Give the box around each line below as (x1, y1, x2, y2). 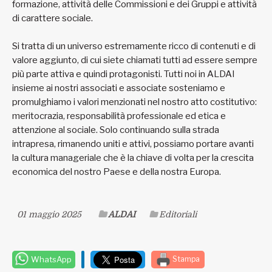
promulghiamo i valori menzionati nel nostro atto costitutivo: (12, 96, 257, 107)
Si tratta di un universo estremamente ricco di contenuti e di (12, 40, 256, 52)
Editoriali (159, 209, 197, 219)
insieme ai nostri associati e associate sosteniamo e (12, 82, 225, 93)
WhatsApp (29, 254, 72, 264)
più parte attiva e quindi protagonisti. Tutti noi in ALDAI (12, 68, 235, 80)
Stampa (171, 254, 200, 263)
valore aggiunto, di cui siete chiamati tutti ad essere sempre (12, 54, 257, 66)
